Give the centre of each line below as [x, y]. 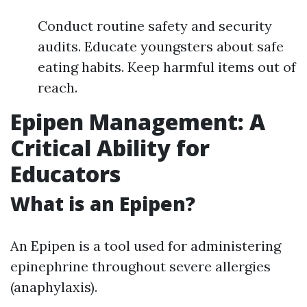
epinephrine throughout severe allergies [140, 266]
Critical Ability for [110, 148]
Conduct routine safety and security [155, 26]
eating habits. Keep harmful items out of [167, 67]
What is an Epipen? [103, 204]
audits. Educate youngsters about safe [161, 46]
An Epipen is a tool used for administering [146, 246]
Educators [65, 174]
